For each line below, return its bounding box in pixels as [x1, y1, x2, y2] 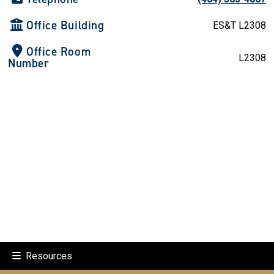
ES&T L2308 [212, 20, 266, 31]
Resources [26, 250, 72, 262]
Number [8, 56, 50, 71]
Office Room [26, 44, 91, 59]
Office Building [26, 18, 105, 33]
